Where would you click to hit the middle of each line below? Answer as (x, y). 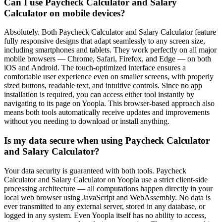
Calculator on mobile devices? (65, 13)
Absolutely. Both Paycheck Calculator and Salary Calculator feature (110, 32)
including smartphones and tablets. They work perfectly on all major (110, 50)
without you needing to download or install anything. (87, 121)
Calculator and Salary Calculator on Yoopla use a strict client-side (106, 179)
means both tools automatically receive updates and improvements (107, 112)
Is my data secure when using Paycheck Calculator (107, 140)
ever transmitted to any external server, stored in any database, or (105, 206)
